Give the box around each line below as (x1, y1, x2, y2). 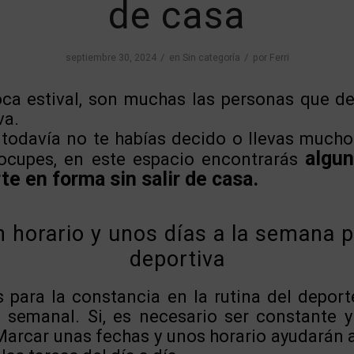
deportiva (129, 247, 225, 273)
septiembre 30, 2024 (65, 52, 156, 63)
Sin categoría (182, 52, 240, 63)
